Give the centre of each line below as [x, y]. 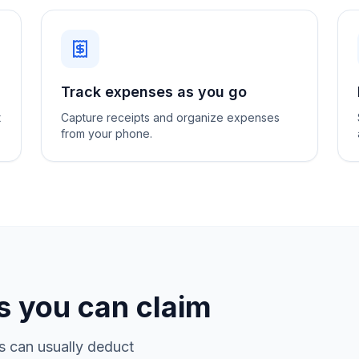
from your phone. [106, 133]
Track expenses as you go [153, 92]
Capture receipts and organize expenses [170, 117]
